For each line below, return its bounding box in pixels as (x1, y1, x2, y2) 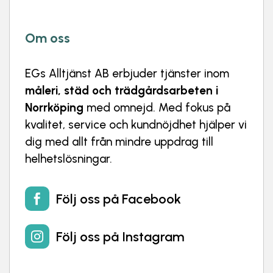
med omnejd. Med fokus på (83, 100, 230, 115)
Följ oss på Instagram (56, 228, 185, 245)
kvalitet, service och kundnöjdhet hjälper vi (25, 117, 247, 132)
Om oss (25, 29, 70, 46)
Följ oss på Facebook (56, 190, 181, 207)
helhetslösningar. (25, 151, 112, 166)
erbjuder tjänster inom (109, 66, 229, 80)
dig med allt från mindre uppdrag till (25, 134, 213, 149)
